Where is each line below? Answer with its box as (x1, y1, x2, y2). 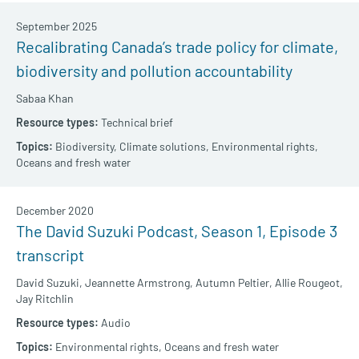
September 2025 (16, 19, 97, 34)
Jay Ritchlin (16, 292, 74, 306)
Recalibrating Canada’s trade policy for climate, (16, 37, 338, 57)
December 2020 (16, 204, 94, 218)
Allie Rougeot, (275, 276, 343, 290)
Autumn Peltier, (196, 276, 272, 290)
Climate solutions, (119, 139, 209, 154)
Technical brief (101, 115, 173, 130)
